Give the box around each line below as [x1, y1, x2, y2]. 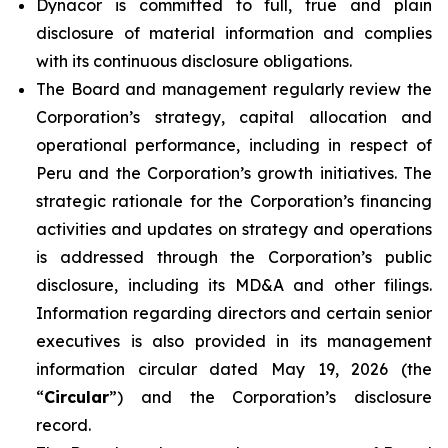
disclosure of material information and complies [36, 23, 432, 43]
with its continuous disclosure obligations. [36, 51, 352, 71]
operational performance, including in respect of [36, 135, 432, 155]
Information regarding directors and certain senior [36, 303, 432, 323]
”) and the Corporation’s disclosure [109, 387, 432, 407]
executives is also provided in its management [36, 331, 432, 351]
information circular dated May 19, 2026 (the [36, 359, 432, 379]
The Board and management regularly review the [36, 79, 432, 99]
